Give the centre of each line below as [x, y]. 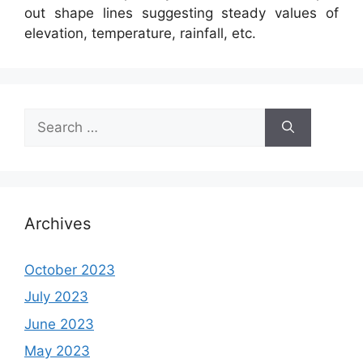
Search [46, 117]
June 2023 [59, 324]
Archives [58, 223]
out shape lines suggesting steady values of [181, 13]
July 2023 [56, 297]
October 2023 [70, 269]
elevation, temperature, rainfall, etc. [140, 33]
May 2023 [57, 351]
